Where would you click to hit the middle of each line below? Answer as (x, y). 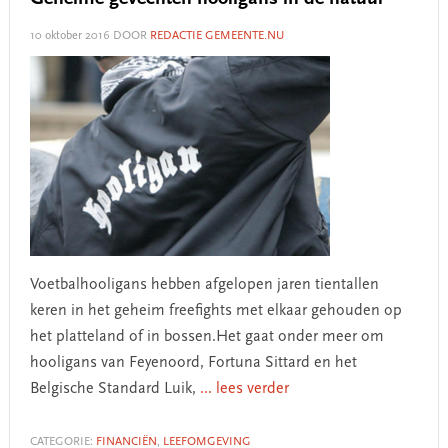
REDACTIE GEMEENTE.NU (216, 36)
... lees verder (244, 389)
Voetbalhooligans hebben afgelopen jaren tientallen (204, 285)
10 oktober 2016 (69, 36)
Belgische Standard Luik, (114, 389)
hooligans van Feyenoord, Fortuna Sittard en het (193, 363)
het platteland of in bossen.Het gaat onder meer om (206, 337)
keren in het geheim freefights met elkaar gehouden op (215, 311)
